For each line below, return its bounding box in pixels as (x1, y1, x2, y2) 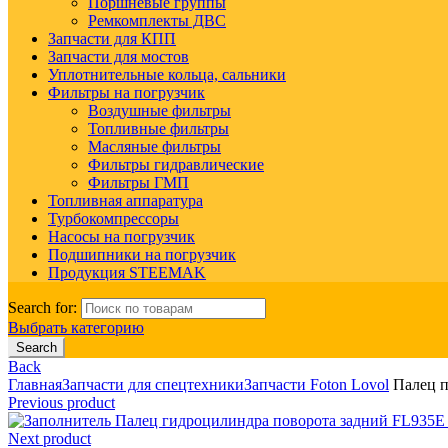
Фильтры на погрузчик (48, 84, 205, 101)
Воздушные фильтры (88, 102, 231, 119)
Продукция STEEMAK (48, 264, 206, 281)
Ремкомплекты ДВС (88, 12, 226, 29)
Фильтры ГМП (88, 174, 189, 191)
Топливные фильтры (88, 120, 229, 137)
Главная (8, 376, 62, 393)
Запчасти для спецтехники (62, 376, 244, 393)
